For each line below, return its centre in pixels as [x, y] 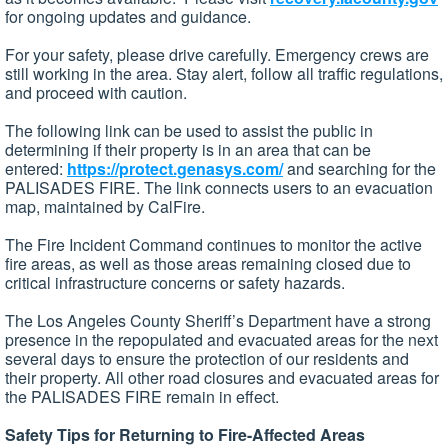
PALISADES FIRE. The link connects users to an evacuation [219, 188]
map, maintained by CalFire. [105, 207]
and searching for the [359, 169]
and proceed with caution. [96, 93]
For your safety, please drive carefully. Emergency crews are [217, 55]
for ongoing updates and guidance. [128, 17]
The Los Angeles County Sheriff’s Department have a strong [218, 321]
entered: [36, 169]
